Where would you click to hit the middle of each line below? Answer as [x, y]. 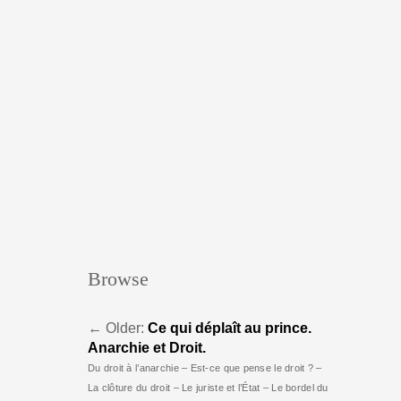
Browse [118, 279]
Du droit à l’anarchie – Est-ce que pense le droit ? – [205, 368]
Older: [125, 328]
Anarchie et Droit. [147, 348]
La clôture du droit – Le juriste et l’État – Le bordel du [208, 388]
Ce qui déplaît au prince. [230, 328]
